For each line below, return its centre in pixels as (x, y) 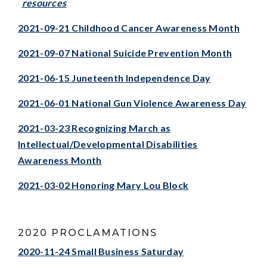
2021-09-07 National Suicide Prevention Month (125, 52)
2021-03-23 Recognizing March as (94, 128)
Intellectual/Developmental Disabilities (108, 144)
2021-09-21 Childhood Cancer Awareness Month (129, 27)
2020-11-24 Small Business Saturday (101, 251)
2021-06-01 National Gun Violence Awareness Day (132, 103)
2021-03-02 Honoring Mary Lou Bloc (100, 185)
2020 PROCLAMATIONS (88, 232)
